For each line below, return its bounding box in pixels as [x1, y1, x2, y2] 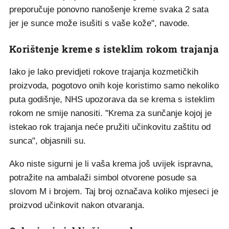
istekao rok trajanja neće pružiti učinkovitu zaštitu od [9, 122, 211, 132]
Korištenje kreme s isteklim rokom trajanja [9, 42, 219, 55]
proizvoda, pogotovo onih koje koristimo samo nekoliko [9, 81, 219, 90]
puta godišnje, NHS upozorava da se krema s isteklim [9, 95, 215, 104]
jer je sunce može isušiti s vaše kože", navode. [9, 18, 190, 28]
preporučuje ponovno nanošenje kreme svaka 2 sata [9, 5, 209, 14]
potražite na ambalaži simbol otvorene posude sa [9, 173, 196, 182]
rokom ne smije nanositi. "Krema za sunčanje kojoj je [9, 108, 212, 118]
